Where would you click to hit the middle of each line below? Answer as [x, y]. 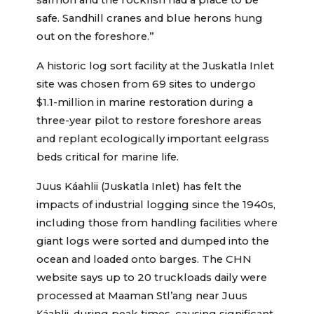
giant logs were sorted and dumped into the [153, 241]
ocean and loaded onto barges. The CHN [144, 260]
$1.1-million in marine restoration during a [145, 103]
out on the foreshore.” [95, 37]
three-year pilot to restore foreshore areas [149, 121]
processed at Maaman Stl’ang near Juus [142, 296]
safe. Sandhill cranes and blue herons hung [150, 19]
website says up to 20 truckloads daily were [152, 278]
